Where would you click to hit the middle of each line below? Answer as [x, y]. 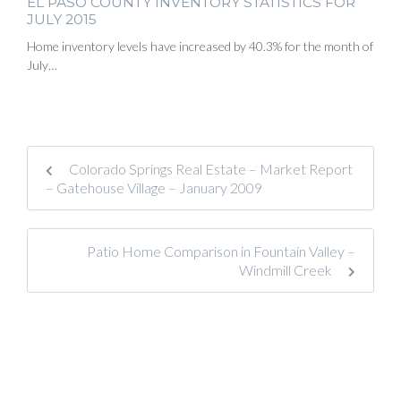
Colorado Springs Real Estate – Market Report [209, 168]
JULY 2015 [62, 19]
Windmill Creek [287, 269]
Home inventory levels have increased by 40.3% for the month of [200, 46]
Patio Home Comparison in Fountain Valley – [221, 251]
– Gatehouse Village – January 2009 [154, 187]
